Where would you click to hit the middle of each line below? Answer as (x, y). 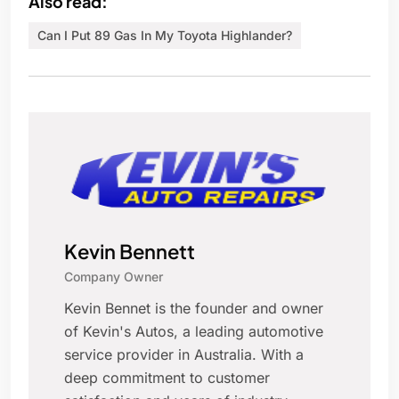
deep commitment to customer (167, 378)
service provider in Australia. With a (184, 355)
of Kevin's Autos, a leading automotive (194, 332)
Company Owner (114, 277)
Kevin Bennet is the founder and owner (194, 309)
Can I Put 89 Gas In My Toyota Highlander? (165, 36)
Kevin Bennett (130, 252)
